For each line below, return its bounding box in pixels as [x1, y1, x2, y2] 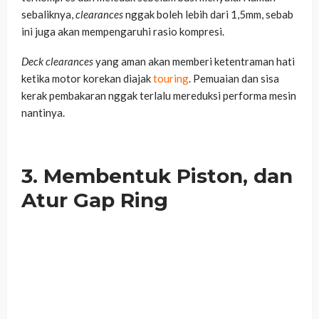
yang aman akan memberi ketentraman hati [93, 55, 295, 68]
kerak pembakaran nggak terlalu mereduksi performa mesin [21, 89, 296, 103]
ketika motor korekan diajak [21, 72, 153, 85]
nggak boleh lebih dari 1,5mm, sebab [123, 8, 293, 21]
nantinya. [21, 106, 65, 120]
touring [153, 72, 189, 85]
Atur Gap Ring [21, 188, 168, 213]
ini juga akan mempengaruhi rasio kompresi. [21, 25, 224, 38]
